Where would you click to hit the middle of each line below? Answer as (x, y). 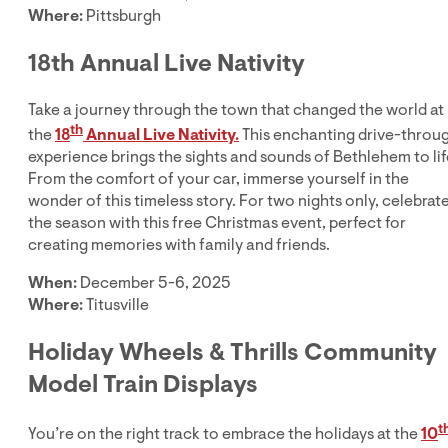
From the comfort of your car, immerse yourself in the (218, 178)
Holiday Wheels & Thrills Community (232, 351)
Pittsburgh (122, 15)
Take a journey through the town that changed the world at (236, 109)
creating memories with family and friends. (179, 244)
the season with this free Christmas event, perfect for (217, 222)
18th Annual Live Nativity (166, 62)
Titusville (117, 304)
